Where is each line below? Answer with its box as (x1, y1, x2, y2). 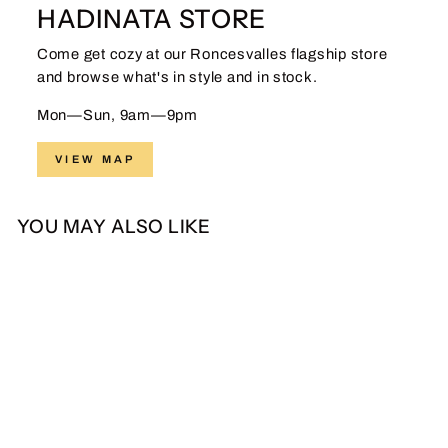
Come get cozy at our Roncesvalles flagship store (37, 46, 388, 63)
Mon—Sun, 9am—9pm (37, 107, 198, 124)
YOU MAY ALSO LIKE (17, 215, 211, 239)
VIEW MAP (55, 153, 136, 166)
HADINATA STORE (37, 3, 266, 35)
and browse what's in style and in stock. (37, 69, 318, 86)
